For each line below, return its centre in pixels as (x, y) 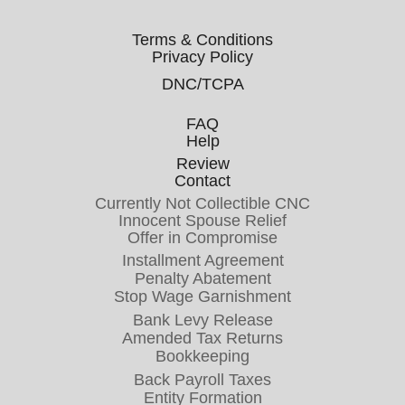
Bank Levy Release (202, 320)
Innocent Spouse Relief (202, 220)
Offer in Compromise (202, 237)
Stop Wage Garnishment (202, 297)
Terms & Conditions (202, 39)
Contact (202, 180)
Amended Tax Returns (202, 339)
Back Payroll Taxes (202, 380)
